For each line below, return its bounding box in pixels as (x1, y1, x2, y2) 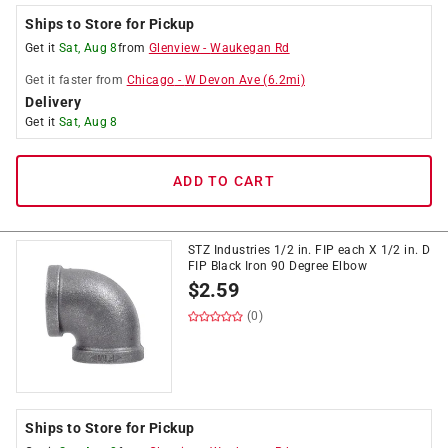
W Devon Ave (184, 73, 261, 87)
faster (58, 73, 93, 87)
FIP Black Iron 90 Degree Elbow (188, 259, 367, 273)
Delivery (25, 94, 81, 110)
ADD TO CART (173, 173, 275, 189)
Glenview (148, 41, 201, 55)
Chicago (126, 73, 175, 87)
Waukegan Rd (210, 41, 290, 55)
